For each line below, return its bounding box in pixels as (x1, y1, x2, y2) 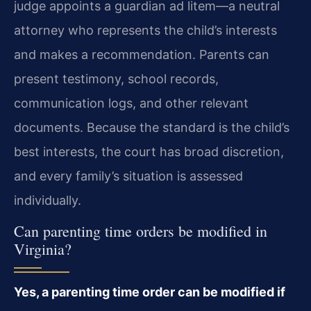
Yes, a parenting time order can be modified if (14, 285, 285, 300)
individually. (14, 192, 81, 208)
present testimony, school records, (14, 71, 219, 86)
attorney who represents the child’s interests (14, 22, 277, 37)
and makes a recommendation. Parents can (14, 47, 269, 62)
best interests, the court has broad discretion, (14, 144, 284, 159)
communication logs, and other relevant (14, 95, 249, 110)
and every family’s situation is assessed (14, 168, 243, 183)
